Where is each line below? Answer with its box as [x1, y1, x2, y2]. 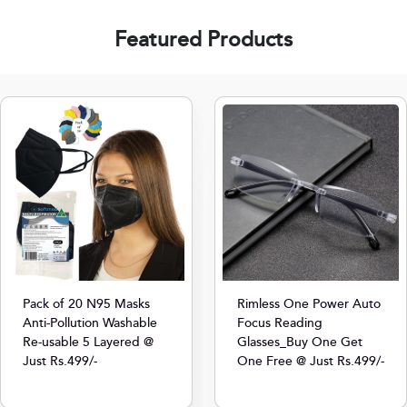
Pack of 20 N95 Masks [23, 294, 150, 315]
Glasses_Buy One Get [237, 333, 362, 353]
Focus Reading [237, 313, 323, 334]
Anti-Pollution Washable [23, 313, 157, 334]
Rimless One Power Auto [237, 294, 381, 315]
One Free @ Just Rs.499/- [237, 352, 384, 372]
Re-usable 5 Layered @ [23, 333, 154, 353]
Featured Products [114, 24, 293, 57]
